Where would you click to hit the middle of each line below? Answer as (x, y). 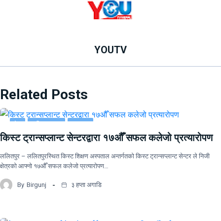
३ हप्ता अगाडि (86, 184)
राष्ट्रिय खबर (46, 124)
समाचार (80, 124)
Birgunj (37, 184)
